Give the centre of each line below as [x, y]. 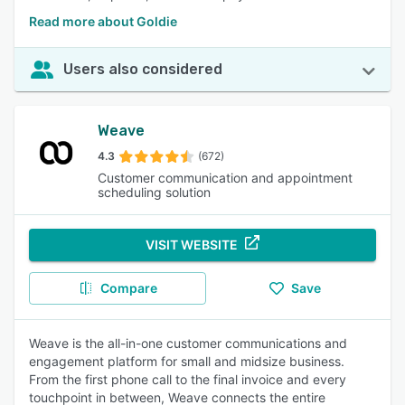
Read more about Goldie [103, 21]
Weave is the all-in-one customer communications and [188, 343]
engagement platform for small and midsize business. [187, 361]
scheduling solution [154, 192]
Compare [128, 288]
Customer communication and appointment [225, 178]
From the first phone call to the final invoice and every [188, 379]
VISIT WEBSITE [192, 245]
